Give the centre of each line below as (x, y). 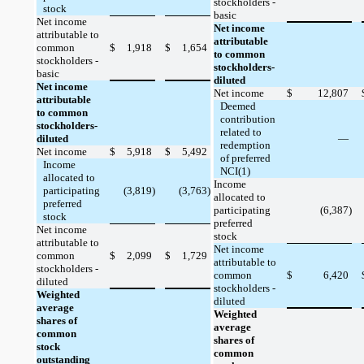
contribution (248, 119)
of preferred (245, 158)
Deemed (238, 106)
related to (241, 132)
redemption (245, 145)
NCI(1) (235, 171)
